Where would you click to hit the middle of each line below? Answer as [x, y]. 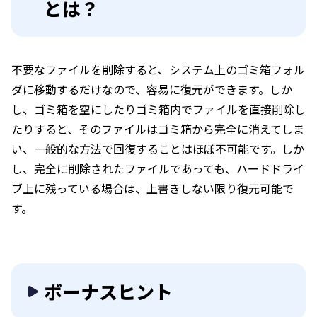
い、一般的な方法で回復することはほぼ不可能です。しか [158, 148]
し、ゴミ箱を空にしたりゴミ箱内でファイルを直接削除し [158, 109]
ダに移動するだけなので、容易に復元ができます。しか [152, 89]
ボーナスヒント [108, 291]
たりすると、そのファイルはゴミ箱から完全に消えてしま [158, 128]
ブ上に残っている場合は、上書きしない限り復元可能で [152, 188]
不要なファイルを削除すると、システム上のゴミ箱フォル [158, 69]
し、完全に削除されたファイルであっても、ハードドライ [158, 168]
